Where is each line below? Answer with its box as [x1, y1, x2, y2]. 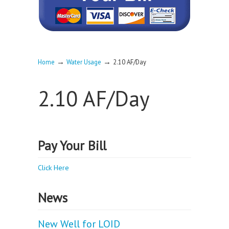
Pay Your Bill [38, 137, 106, 154]
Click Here [38, 163, 69, 172]
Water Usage [66, 58, 101, 66]
